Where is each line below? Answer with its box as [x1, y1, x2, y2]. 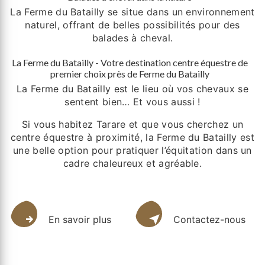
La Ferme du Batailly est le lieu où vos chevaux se [16, 83, 248, 95]
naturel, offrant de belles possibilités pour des [25, 19, 240, 31]
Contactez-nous [173, 214, 245, 226]
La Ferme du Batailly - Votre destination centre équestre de [11, 57, 248, 69]
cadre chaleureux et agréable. [63, 157, 202, 170]
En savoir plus [49, 214, 111, 226]
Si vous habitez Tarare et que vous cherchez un [21, 118, 244, 131]
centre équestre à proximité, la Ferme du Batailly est [11, 131, 254, 144]
